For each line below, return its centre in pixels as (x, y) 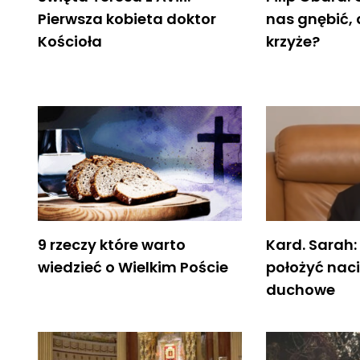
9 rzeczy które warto (112, 244)
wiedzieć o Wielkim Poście (133, 267)
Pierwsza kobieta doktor (127, 18)
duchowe (301, 289)
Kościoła (70, 41)
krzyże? (293, 41)
